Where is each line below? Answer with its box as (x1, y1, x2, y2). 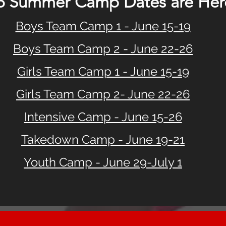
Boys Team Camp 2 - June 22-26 (13, 41, 193, 56)
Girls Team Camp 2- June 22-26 (16, 86, 190, 101)
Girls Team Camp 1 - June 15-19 (17, 64, 189, 79)
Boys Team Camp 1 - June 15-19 (15, 18, 191, 33)
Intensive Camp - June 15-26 (24, 109, 182, 124)
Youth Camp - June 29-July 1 (24, 154, 182, 169)
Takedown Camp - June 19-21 (21, 132, 185, 147)
